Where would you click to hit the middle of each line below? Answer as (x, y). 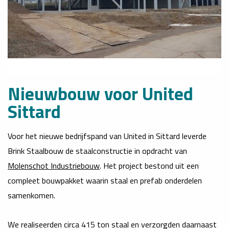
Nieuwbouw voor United (100, 93)
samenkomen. (31, 195)
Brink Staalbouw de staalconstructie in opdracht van (97, 151)
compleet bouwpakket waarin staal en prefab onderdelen (105, 180)
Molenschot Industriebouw (54, 165)
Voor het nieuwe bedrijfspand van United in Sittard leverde (107, 136)
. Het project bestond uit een (149, 165)
